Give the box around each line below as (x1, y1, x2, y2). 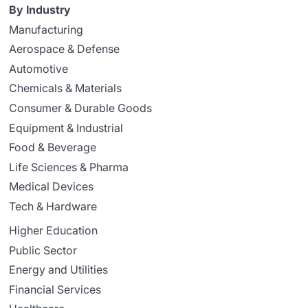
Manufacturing (9, 22, 84, 36)
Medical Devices (9, 179, 94, 194)
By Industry (9, 3, 71, 17)
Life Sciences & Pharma (9, 159, 129, 174)
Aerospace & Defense (9, 42, 120, 56)
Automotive (9, 61, 69, 76)
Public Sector (9, 243, 78, 257)
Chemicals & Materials (9, 81, 122, 96)
